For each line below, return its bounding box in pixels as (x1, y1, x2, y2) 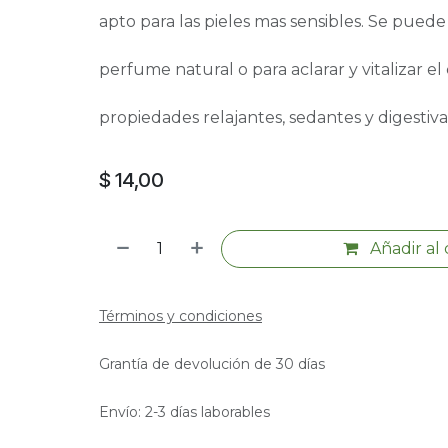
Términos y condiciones (98, 307, 262, 325)
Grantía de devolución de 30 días (98, 355, 325, 373)
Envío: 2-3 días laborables (98, 403, 270, 421)
